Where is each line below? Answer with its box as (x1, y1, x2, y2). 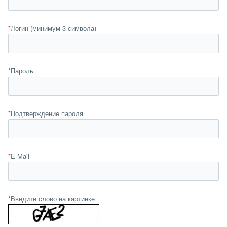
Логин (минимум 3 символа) (11, 23, 96, 33)
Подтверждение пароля (11, 108, 83, 118)
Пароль (11, 66, 33, 75)
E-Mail (11, 151, 29, 161)
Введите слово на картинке (11, 194, 95, 203)
